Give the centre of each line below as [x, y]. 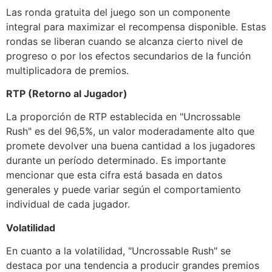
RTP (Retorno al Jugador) [67, 94]
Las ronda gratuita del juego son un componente [118, 12]
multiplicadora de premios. [67, 70]
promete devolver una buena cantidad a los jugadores [131, 146]
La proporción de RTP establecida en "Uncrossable [123, 117]
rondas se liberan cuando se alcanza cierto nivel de [124, 41]
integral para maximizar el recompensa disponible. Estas [136, 26]
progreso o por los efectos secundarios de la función [128, 56]
